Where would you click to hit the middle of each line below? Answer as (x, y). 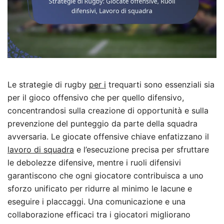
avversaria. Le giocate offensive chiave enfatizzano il (108, 137)
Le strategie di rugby (48, 85)
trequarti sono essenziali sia (160, 85)
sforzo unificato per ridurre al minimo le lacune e (100, 189)
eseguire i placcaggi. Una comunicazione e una (96, 202)
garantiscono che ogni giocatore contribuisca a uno (105, 176)
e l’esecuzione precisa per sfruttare (141, 150)
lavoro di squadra (41, 150)
